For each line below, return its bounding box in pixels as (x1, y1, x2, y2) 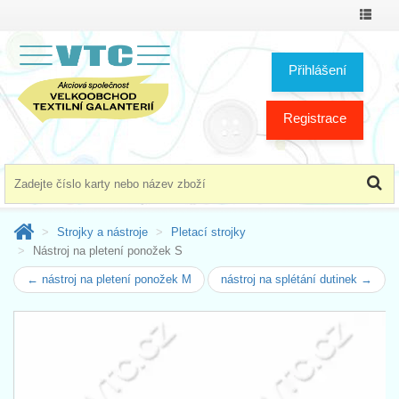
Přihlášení (289, 61, 346, 77)
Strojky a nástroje (57, 224, 148, 239)
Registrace (283, 110, 346, 126)
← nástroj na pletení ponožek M (27, 272, 191, 286)
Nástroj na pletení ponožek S (33, 243, 183, 257)
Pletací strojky (171, 224, 246, 239)
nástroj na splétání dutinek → (221, 272, 372, 286)
